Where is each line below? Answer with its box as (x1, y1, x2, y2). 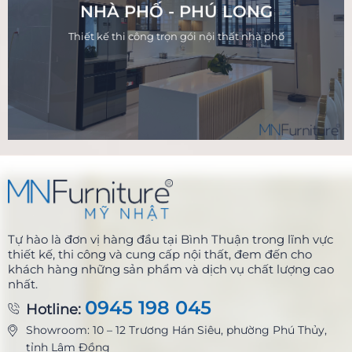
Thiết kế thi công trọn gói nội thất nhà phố (68, 29, 284, 42)
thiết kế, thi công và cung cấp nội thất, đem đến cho (8, 247, 312, 262)
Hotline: (26, 301, 85, 319)
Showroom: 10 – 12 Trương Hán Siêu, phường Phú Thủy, (26, 323, 327, 338)
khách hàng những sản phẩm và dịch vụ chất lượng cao (8, 262, 334, 277)
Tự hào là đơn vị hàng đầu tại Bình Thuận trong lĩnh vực (8, 232, 333, 247)
